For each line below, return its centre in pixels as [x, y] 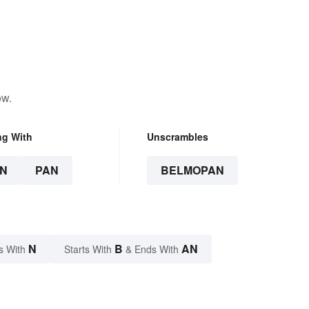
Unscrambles [177, 137]
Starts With [89, 249]
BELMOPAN [192, 170]
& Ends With [152, 249]
